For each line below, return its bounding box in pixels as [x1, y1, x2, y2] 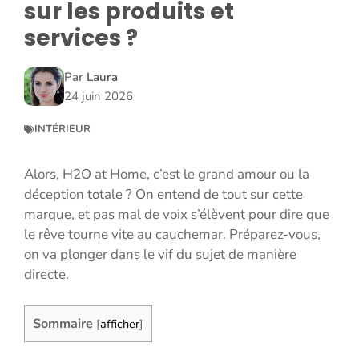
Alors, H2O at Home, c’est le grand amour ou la [24, 165, 309, 184]
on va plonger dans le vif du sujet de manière [24, 245, 296, 264]
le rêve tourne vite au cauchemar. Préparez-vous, [24, 225, 321, 244]
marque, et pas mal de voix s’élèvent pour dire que [24, 205, 329, 224]
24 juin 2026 [64, 88, 133, 105]
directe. [24, 265, 69, 284]
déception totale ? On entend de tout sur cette [24, 185, 303, 204]
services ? [24, 22, 138, 54]
